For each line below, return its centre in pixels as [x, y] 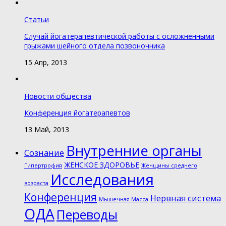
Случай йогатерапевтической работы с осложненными [119, 36]
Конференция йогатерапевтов [77, 112]
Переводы [87, 214]
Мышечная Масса [124, 199]
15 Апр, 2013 [46, 63]
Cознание [44, 152]
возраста [36, 183]
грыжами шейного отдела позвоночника [95, 46]
